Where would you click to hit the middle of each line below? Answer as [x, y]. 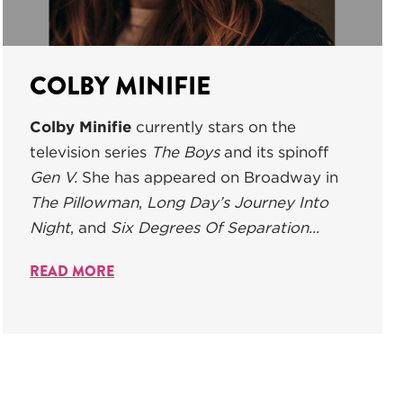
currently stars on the [214, 126]
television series [90, 152]
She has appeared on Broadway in [210, 177]
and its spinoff [276, 152]
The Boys [188, 152]
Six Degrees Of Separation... [215, 227]
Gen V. [56, 177]
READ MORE [72, 271]
